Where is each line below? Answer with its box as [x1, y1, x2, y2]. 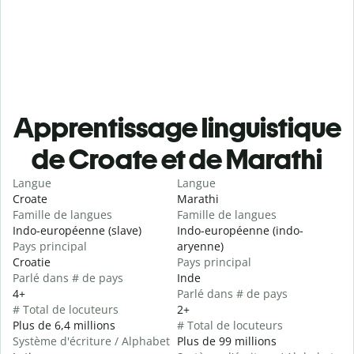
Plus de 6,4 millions [13, 318, 115, 333]
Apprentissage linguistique [13, 111, 341, 145]
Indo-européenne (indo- [177, 223, 303, 239]
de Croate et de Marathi [32, 142, 322, 177]
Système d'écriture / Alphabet [13, 333, 170, 349]
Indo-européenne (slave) [13, 223, 141, 239]
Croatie [13, 254, 51, 270]
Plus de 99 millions [177, 333, 277, 349]
